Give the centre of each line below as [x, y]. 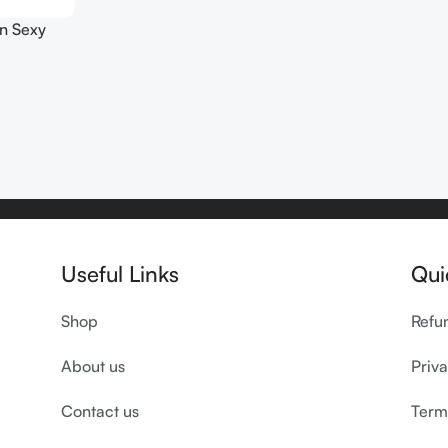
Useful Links [119, 273]
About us [92, 366]
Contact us [99, 411]
